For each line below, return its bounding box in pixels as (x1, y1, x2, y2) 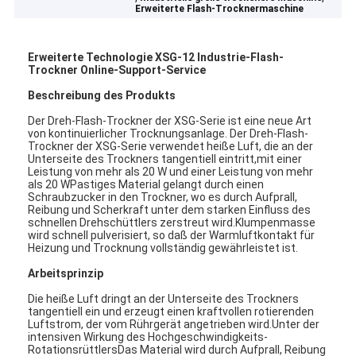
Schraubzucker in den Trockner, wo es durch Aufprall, (28, 190, 298, 203)
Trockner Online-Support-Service (28, 63, 207, 76)
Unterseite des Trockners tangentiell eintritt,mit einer (28, 152, 303, 165)
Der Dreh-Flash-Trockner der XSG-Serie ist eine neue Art (28, 114, 312, 127)
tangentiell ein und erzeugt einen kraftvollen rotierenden (28, 304, 315, 318)
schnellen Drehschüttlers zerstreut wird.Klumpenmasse (28, 215, 316, 229)
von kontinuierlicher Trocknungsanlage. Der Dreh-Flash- (28, 126, 309, 140)
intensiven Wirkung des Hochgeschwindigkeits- (28, 330, 269, 343)
